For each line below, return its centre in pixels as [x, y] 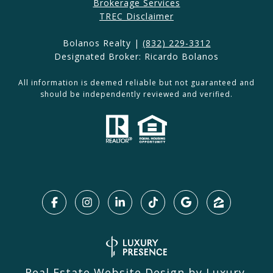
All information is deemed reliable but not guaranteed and [136, 83]
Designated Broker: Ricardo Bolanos [136, 57]
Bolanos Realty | [102, 43]
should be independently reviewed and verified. [136, 94]
